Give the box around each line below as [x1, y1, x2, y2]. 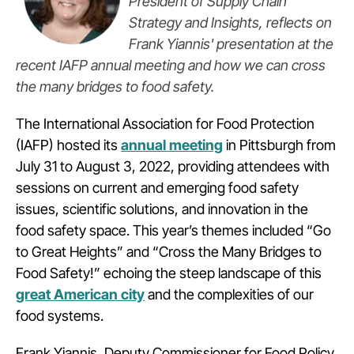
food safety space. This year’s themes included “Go [16, 222, 331, 239]
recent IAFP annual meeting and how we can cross [16, 57, 326, 73]
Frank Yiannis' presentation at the [129, 36, 333, 52]
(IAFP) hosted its [16, 137, 121, 153]
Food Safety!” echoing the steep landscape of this [16, 265, 322, 281]
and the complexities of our [145, 286, 314, 303]
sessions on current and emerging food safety [16, 179, 299, 196]
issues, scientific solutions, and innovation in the [16, 201, 308, 217]
